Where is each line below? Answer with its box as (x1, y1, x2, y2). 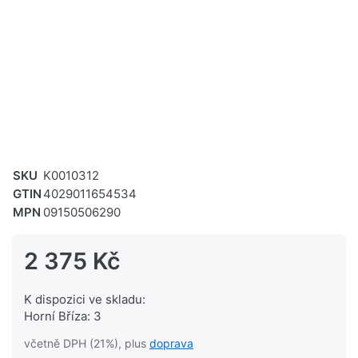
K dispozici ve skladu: (24, 292, 145, 308)
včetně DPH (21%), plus (24, 336, 149, 351)
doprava (149, 336, 193, 351)
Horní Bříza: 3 (24, 308, 101, 324)
